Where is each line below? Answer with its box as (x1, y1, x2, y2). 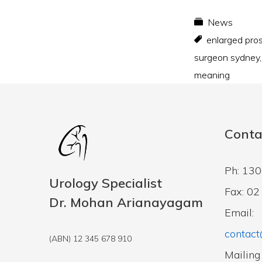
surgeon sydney (194, 51, 260, 63)
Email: (225, 205, 254, 219)
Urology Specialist (49, 175, 162, 192)
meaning (194, 69, 230, 81)
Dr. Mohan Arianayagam (49, 194, 203, 211)
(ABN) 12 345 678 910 (49, 233, 132, 244)
